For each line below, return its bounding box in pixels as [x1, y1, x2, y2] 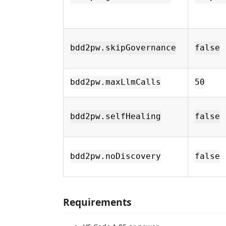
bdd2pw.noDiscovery [70, 151, 161, 161]
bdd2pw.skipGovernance [70, 43, 176, 53]
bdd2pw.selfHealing [70, 111, 161, 122]
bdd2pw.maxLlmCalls [70, 77, 161, 87]
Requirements [63, 195, 132, 209]
